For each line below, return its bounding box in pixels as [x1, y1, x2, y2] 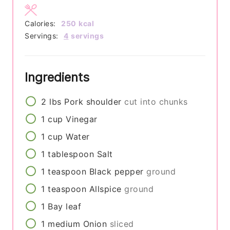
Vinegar [66, 113, 98, 124]
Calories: [25, 18, 59, 28]
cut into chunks [124, 96, 188, 107]
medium [48, 218, 81, 229]
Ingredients [25, 69, 93, 85]
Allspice [89, 183, 122, 194]
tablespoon [48, 148, 94, 159]
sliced [109, 218, 134, 229]
